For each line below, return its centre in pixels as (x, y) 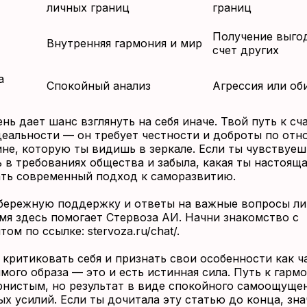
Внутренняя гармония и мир (124, 43)
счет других (245, 50)
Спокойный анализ (98, 86)
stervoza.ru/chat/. (133, 231)
